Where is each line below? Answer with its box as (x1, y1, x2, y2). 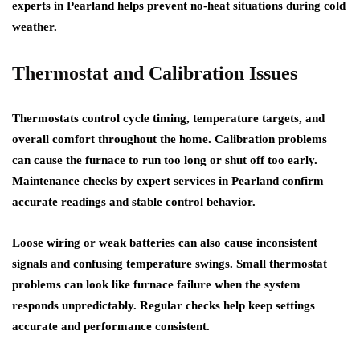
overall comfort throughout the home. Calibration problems (12, 133, 327, 145)
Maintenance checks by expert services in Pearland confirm (12, 174, 324, 187)
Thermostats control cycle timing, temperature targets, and (12, 112, 325, 125)
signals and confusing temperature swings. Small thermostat (12, 257, 327, 270)
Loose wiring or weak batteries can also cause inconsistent (12, 236, 317, 249)
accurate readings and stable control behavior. (12, 195, 256, 208)
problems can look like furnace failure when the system (12, 278, 301, 291)
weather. (12, 20, 57, 33)
